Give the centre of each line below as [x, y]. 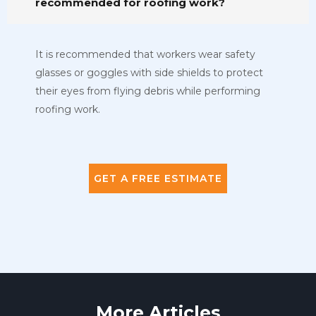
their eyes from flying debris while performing [148, 91]
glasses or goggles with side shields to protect [149, 72]
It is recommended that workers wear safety [145, 54]
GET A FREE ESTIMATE [158, 178]
